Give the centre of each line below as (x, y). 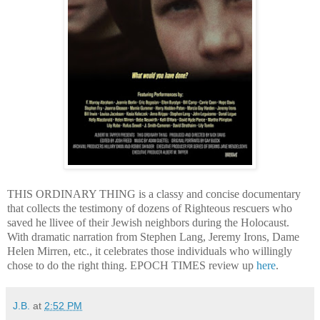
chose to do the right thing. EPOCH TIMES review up (132, 265)
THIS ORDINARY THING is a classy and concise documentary (154, 194)
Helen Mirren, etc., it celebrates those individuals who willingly (150, 251)
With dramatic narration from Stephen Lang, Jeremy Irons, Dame (153, 236)
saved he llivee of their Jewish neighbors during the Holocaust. (148, 222)
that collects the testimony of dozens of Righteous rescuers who (150, 208)
